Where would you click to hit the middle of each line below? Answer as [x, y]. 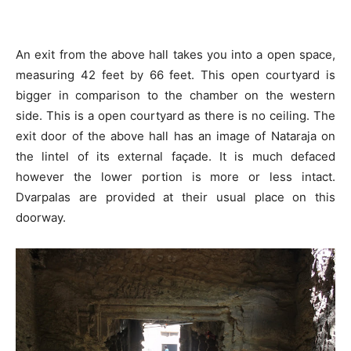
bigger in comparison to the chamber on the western [175, 95]
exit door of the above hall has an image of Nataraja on [175, 136]
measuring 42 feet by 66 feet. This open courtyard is [175, 74]
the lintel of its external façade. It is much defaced [175, 156]
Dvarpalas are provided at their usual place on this [175, 197]
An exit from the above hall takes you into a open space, [175, 54]
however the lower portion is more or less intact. [175, 176]
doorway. [41, 217]
